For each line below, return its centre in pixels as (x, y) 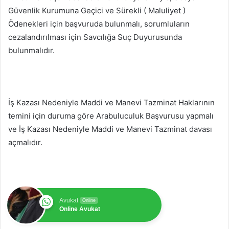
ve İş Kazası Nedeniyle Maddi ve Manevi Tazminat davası (110, 129)
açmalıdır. (25, 142)
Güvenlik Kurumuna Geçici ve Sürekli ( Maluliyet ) (97, 10)
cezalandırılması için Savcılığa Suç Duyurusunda (95, 37)
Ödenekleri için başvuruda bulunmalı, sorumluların (99, 24)
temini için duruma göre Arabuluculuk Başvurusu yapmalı (111, 116)
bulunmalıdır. (31, 50)
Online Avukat (80, 209)
